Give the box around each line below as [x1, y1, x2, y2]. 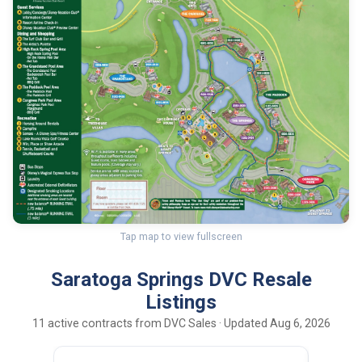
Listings [145, 291, 217, 314]
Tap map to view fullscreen [120, 230, 242, 243]
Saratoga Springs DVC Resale [50, 268, 312, 292]
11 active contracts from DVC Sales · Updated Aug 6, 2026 [32, 317, 330, 330]
